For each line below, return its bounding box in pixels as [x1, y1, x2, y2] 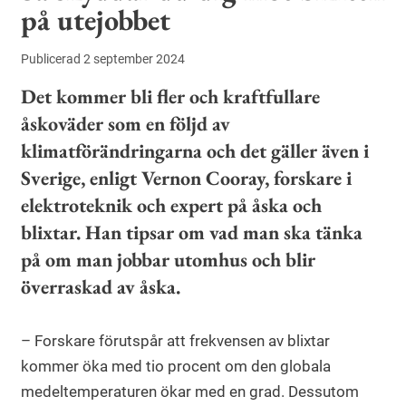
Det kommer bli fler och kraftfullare [21, 83, 320, 111]
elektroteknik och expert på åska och [21, 192, 322, 219]
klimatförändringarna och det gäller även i [21, 138, 369, 165]
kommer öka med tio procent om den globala [21, 357, 331, 376]
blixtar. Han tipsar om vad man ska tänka [21, 219, 362, 246]
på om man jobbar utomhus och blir [21, 246, 315, 274]
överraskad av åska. [21, 274, 180, 301]
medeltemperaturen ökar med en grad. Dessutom [21, 382, 359, 401]
